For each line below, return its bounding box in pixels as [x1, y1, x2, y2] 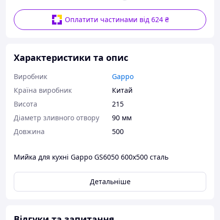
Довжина [14, 127, 45, 136]
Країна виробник [14, 85, 72, 95]
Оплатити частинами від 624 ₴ [65, 15, 169, 24]
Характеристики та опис [14, 52, 128, 63]
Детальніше [89, 177, 131, 186]
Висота [14, 99, 37, 109]
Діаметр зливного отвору [14, 113, 99, 122]
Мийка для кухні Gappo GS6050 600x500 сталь [14, 152, 168, 162]
